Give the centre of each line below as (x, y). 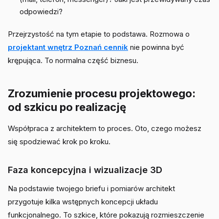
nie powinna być (156, 47)
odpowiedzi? (41, 11)
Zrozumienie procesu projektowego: (102, 93)
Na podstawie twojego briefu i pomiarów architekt (91, 188)
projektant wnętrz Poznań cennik (68, 47)
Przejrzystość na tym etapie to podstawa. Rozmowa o (99, 34)
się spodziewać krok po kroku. (59, 142)
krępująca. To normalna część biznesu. (73, 60)
